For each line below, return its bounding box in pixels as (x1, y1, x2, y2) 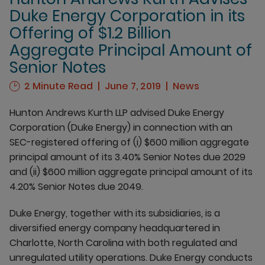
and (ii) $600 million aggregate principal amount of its (9, 165, 253, 179)
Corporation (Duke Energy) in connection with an (9, 121, 232, 134)
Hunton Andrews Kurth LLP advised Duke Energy (9, 106, 224, 119)
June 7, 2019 (105, 79, 161, 93)
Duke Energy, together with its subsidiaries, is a (9, 206, 220, 220)
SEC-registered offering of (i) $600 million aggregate (9, 135, 249, 149)
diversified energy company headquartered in (9, 221, 220, 235)
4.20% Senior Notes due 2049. (9, 180, 143, 193)
